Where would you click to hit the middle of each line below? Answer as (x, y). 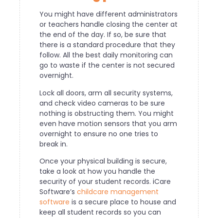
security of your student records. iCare (105, 182)
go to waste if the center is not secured (107, 65)
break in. (54, 144)
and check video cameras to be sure (102, 103)
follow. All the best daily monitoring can (106, 55)
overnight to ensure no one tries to (99, 134)
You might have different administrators (109, 14)
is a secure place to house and (123, 202)
